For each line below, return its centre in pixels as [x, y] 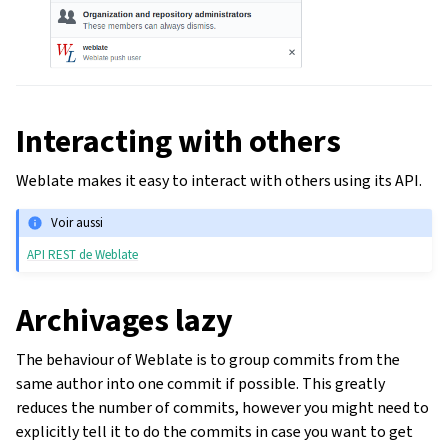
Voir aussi [77, 223]
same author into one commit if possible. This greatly [200, 384]
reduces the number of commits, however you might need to [222, 408]
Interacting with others [178, 140]
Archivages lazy [124, 320]
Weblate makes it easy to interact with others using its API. [219, 180]
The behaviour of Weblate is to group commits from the [208, 360]
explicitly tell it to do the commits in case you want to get [214, 432]
